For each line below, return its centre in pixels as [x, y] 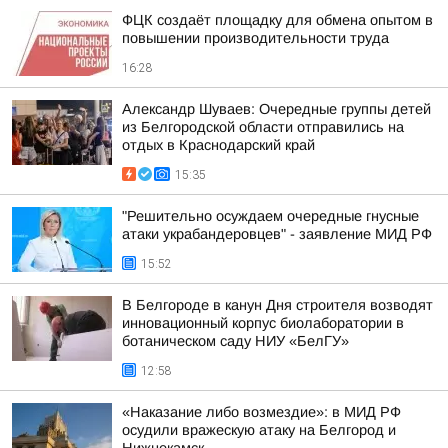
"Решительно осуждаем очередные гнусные [270, 216]
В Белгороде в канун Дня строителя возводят [277, 305]
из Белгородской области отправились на [263, 127]
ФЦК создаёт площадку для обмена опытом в [277, 20]
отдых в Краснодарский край [218, 145]
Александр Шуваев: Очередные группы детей [276, 109]
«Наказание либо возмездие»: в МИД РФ [261, 412]
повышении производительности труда [255, 38]
